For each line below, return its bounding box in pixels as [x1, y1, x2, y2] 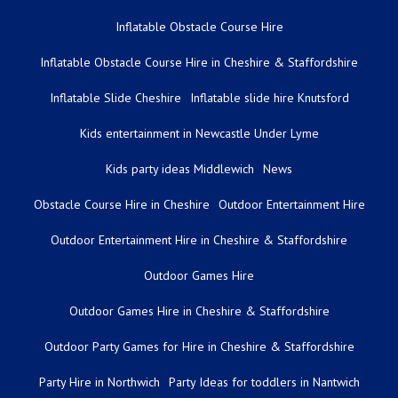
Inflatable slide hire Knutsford [189, 89, 349, 106]
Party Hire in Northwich [38, 373, 160, 390]
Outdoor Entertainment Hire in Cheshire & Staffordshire [51, 231, 347, 248]
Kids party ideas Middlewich [106, 160, 254, 177]
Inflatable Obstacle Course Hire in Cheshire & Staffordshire [40, 53, 358, 70]
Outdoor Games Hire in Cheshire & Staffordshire [68, 302, 330, 319]
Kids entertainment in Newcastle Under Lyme [79, 124, 319, 141]
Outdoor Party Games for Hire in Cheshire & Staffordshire [44, 338, 354, 354]
